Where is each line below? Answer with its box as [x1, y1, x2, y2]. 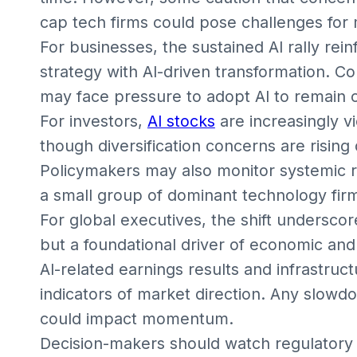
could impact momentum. [39, 308, 233, 328]
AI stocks [147, 111, 215, 131]
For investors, [39, 111, 147, 131]
